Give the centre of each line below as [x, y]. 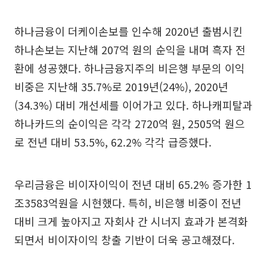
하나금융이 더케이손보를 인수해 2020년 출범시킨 [128, 31]
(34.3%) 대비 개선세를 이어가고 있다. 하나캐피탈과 [133, 105]
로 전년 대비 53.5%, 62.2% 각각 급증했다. [113, 142]
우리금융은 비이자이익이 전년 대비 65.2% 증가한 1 [133, 184]
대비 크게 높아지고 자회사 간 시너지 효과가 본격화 [131, 221]
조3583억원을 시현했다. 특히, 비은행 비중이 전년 [128, 202]
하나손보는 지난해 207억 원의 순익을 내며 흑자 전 [130, 49]
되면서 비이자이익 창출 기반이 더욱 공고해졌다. [125, 239]
